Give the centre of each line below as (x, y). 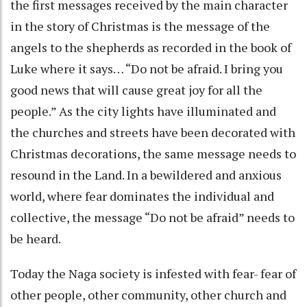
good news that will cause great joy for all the (136, 90)
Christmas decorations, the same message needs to (153, 154)
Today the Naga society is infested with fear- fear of (153, 274)
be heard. (37, 239)
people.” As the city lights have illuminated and (143, 111)
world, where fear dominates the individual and (142, 196)
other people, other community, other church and (148, 295)
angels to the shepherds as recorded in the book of (151, 48)
